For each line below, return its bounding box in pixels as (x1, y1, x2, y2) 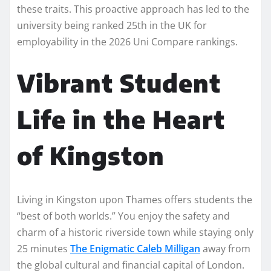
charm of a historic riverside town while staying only (17, 225, 253, 239)
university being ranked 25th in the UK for (17, 18, 207, 32)
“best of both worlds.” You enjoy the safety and (17, 209, 230, 223)
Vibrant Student (17, 67, 221, 98)
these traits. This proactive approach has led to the (17, 2, 249, 16)
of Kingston (17, 140, 165, 171)
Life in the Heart (17, 103, 225, 134)
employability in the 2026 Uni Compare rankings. (17, 34, 238, 48)
